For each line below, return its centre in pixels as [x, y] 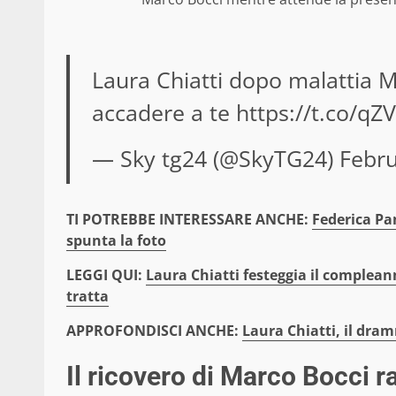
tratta [88, 296]
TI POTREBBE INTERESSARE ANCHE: [189, 219]
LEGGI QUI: [106, 274]
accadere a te [164, 112]
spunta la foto [116, 240]
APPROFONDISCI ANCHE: [154, 330]
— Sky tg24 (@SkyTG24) [215, 158]
